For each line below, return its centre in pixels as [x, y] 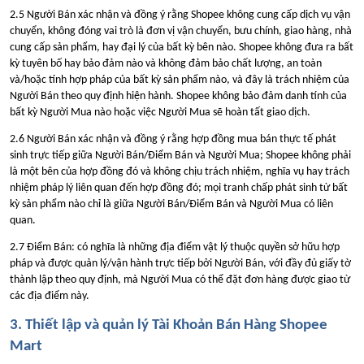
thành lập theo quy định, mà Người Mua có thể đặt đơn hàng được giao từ [180, 280]
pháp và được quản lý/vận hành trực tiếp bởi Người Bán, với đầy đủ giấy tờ [180, 264]
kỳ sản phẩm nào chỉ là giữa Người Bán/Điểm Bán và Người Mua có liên [171, 204]
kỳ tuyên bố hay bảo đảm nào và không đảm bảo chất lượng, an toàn [166, 63]
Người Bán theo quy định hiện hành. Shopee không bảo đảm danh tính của [178, 96]
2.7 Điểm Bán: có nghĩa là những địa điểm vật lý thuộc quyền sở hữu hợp [175, 248]
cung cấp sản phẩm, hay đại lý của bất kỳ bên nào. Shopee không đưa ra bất [182, 47]
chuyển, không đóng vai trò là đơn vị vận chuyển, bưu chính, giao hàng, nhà [181, 31]
